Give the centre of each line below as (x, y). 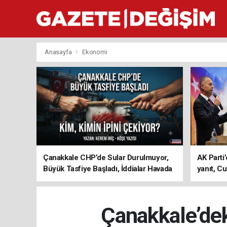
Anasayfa (59, 52)
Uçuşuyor (60, 180)
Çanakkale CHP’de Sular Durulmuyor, (106, 158)
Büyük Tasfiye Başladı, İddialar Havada (108, 169)
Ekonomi (94, 52)
